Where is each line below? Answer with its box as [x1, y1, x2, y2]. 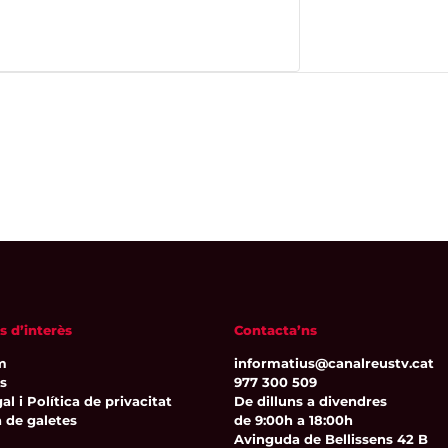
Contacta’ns [234, 321, 317, 338]
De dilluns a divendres [234, 393, 387, 410]
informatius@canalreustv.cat [234, 355, 434, 372]
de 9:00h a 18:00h [234, 412, 353, 429]
